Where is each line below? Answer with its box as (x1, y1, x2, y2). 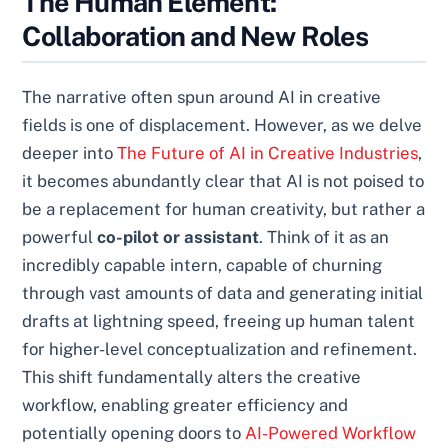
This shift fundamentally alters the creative (22, 367, 362, 388)
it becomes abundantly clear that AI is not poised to (22, 171, 425, 192)
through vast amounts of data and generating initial (22, 283, 424, 304)
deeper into (22, 143, 118, 164)
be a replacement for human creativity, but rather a (22, 199, 426, 220)
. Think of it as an (259, 227, 390, 248)
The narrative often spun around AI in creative (22, 87, 382, 108)
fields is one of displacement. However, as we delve (22, 115, 423, 136)
